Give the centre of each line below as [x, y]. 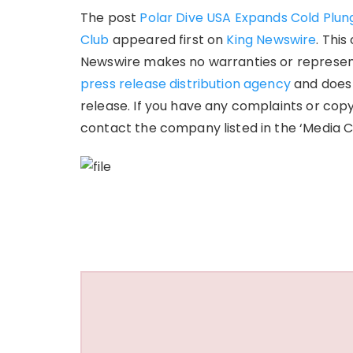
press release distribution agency [186, 84]
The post [110, 17]
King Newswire [271, 39]
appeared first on [168, 39]
